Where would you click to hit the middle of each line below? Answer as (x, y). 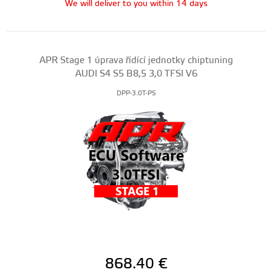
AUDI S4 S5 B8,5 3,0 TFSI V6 (136, 74)
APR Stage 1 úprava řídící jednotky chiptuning (136, 60)
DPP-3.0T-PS (136, 93)
